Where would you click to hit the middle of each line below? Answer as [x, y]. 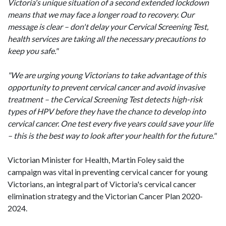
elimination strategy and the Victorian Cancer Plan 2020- [105, 196]
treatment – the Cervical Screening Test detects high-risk [105, 99]
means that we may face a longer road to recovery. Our [101, 14]
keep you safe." [33, 51]
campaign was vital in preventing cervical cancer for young [108, 172]
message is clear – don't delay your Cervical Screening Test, [108, 26]
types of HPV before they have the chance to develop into [107, 111]
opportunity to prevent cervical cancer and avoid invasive [106, 87]
